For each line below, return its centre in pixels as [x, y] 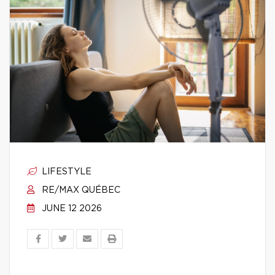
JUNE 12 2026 [71, 209]
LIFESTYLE [65, 172]
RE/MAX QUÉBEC [80, 190]
